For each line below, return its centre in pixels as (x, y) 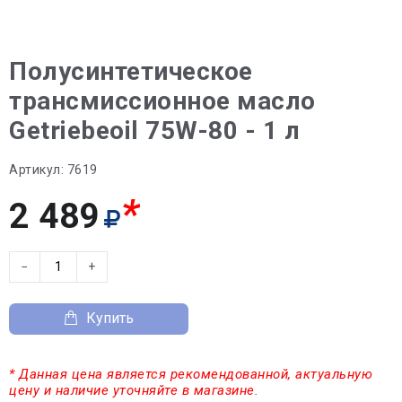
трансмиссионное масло (162, 100)
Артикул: (36, 169)
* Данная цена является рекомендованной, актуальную (191, 374)
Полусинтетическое (131, 71)
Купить (110, 318)
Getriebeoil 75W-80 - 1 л (154, 130)
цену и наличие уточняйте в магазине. (134, 390)
